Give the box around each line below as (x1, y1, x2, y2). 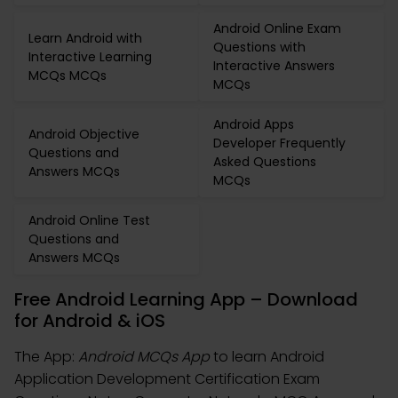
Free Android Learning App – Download (14, 287, 358, 312)
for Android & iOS (14, 308, 165, 333)
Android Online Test (28, 211, 150, 229)
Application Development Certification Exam (14, 369, 320, 389)
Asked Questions (213, 153, 316, 171)
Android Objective (28, 124, 139, 143)
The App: (14, 346, 78, 367)
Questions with (213, 38, 306, 56)
